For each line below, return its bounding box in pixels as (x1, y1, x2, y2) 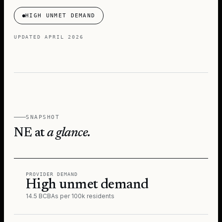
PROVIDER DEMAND (26, 171, 78, 177)
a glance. (47, 127, 91, 140)
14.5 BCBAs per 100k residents (26, 192, 114, 200)
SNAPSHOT (26, 114, 60, 120)
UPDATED (14, 34, 45, 40)
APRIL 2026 (45, 34, 84, 40)
